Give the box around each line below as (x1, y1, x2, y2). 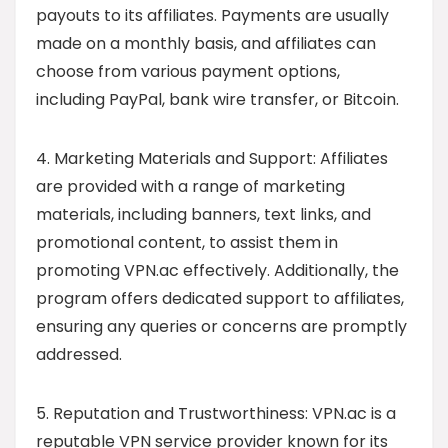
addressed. (36, 342, 122, 366)
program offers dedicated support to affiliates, (36, 286, 404, 310)
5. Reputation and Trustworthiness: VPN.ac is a (36, 401, 396, 425)
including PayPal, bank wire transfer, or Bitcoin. (36, 87, 399, 111)
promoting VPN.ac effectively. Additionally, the (36, 258, 399, 282)
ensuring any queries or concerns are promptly (36, 314, 407, 338)
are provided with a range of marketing (36, 174, 345, 198)
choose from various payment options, (36, 59, 340, 83)
